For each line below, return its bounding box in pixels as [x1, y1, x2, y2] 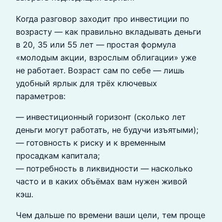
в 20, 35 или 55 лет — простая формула [16, 39, 176, 50]
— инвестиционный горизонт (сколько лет [16, 111, 186, 122]
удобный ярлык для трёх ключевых [16, 78, 157, 88]
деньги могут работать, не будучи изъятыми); [16, 124, 199, 135]
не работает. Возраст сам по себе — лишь [16, 65, 184, 75]
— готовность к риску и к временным [16, 137, 166, 148]
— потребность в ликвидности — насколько [16, 163, 193, 173]
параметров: [16, 91, 65, 101]
